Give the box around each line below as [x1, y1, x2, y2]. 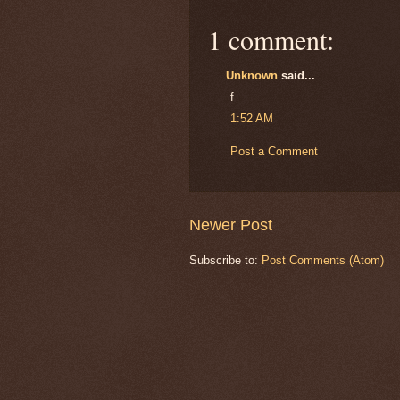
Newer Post [189, 215, 272, 234]
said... [278, 69, 315, 83]
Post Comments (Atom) [262, 253, 384, 267]
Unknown [226, 69, 278, 83]
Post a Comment [230, 145, 318, 159]
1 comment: [208, 21, 334, 58]
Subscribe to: [189, 253, 262, 267]
